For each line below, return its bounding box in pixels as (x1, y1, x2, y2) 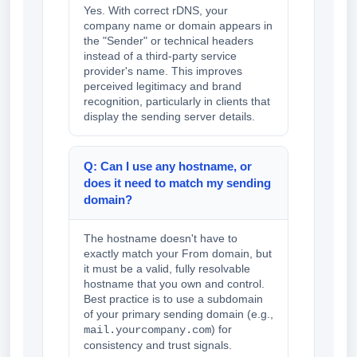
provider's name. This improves (84, 65, 242, 78)
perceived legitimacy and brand (84, 80, 241, 93)
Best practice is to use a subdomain (84, 292, 263, 306)
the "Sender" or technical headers (84, 34, 253, 48)
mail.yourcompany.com (84, 324, 211, 337)
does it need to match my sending (84, 176, 271, 190)
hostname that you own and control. (84, 277, 265, 291)
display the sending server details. (84, 110, 255, 124)
